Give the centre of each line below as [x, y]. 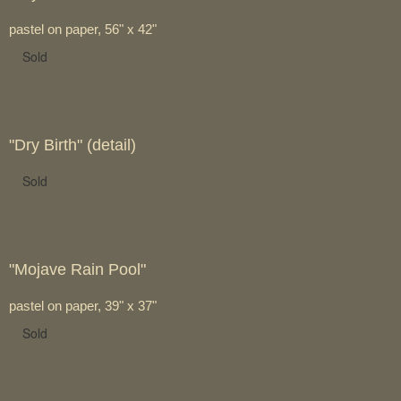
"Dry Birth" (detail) [73, 145]
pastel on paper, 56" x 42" [83, 29]
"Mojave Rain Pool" [77, 269]
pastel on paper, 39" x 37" [83, 305]
